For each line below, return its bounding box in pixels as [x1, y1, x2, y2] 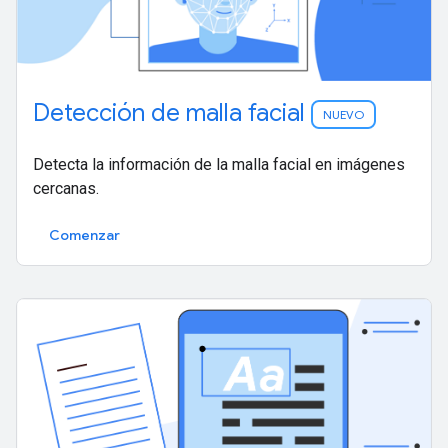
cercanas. [33, 179, 99, 199]
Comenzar [49, 226, 120, 245]
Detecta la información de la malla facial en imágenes [33, 155, 405, 175]
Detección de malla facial [33, 98, 311, 129]
